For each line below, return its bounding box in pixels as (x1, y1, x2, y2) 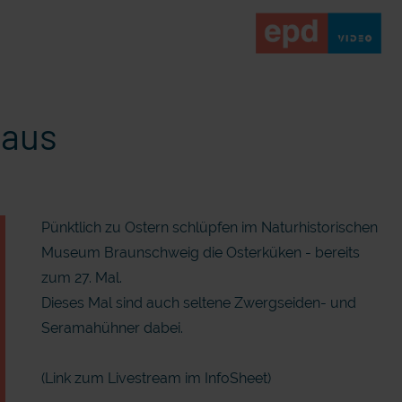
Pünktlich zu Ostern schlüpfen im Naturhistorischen (40, 219, 378, 236)
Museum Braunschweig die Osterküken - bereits (40, 244, 360, 261)
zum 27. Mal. (40, 269, 122, 286)
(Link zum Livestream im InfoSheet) (40, 370, 271, 387)
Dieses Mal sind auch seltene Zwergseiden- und (40, 294, 356, 311)
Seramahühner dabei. (40, 319, 183, 336)
